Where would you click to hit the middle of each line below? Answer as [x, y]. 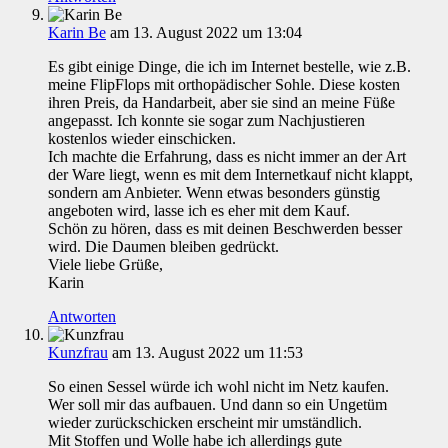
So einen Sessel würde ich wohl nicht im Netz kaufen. [218, 387]
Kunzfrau [78, 353]
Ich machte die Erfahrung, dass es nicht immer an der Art [227, 157]
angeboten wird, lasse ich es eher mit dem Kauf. [199, 211]
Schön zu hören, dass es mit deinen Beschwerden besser [225, 229]
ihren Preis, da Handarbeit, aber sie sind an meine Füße [221, 103]
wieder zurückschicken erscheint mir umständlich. [205, 423]
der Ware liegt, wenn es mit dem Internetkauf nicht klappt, [230, 175]
